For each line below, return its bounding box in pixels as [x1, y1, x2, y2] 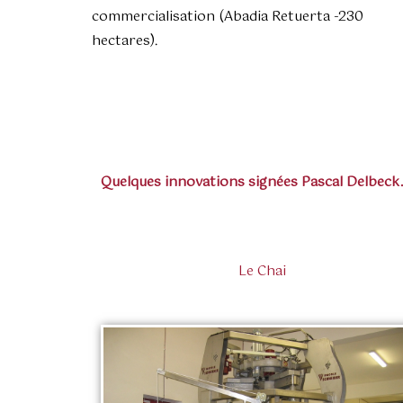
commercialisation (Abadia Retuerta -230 [92, 5, 363, 29]
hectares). [92, 30, 157, 53]
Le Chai [238, 260, 287, 283]
